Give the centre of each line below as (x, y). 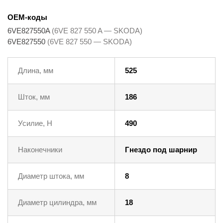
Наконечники (40, 149)
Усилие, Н (35, 123)
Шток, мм (34, 97)
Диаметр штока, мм (51, 176)
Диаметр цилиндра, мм (57, 202)
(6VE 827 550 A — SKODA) (97, 30)
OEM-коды (27, 17)
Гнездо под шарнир (161, 149)
